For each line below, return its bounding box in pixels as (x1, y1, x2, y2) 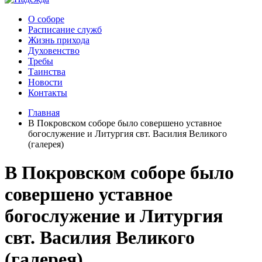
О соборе (28, 14, 64, 24)
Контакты (28, 88, 67, 98)
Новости (28, 77, 63, 87)
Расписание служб (28, 25, 102, 35)
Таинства (28, 67, 65, 77)
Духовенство (28, 46, 80, 56)
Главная (28, 108, 60, 118)
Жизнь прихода (28, 35, 89, 45)
